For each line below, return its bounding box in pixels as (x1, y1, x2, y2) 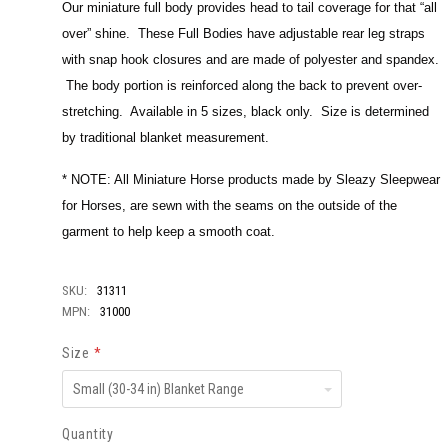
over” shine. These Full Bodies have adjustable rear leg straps (62, 26, 425, 41)
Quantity (62, 426, 114, 442)
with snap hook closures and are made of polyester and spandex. (62, 52, 439, 67)
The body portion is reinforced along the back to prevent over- (62, 78, 422, 93)
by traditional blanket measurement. (62, 130, 269, 145)
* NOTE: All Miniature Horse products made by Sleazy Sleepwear (62, 172, 440, 187)
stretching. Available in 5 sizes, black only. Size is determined (62, 104, 429, 119)
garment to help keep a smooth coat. (62, 224, 283, 239)
